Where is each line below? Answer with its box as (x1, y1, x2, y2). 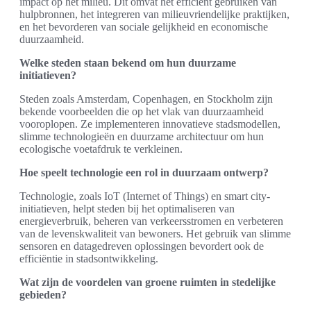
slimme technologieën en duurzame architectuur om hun (19, 131, 264, 143)
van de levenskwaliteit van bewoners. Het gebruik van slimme (19, 228, 291, 240)
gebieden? (19, 289, 67, 301)
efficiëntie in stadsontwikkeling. (19, 253, 158, 265)
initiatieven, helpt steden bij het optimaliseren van (19, 203, 235, 215)
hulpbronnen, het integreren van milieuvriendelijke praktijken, (19, 8, 289, 21)
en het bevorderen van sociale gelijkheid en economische (19, 21, 268, 33)
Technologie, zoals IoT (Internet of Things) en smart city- (19, 190, 270, 203)
